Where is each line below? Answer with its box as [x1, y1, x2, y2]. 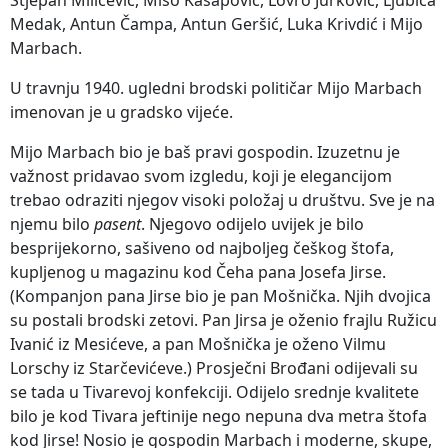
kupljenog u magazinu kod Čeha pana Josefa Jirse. [10, 260, 386, 283]
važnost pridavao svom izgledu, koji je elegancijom [10, 164, 392, 187]
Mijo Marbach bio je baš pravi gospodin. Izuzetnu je [10, 140, 400, 163]
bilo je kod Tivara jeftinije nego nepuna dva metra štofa [10, 404, 427, 427]
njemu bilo [10, 212, 94, 235]
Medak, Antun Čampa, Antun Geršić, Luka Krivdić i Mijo [10, 12, 423, 35]
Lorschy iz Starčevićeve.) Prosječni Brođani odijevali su [10, 356, 418, 379]
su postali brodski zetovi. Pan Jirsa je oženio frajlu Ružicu [10, 308, 437, 331]
